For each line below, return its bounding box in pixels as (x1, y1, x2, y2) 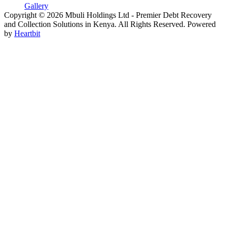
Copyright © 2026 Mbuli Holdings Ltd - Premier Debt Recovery (4, 10, 212, 19)
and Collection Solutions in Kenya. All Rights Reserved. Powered (4, 19, 216, 28)
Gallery (24, 1, 48, 10)
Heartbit (14, 28, 40, 38)
